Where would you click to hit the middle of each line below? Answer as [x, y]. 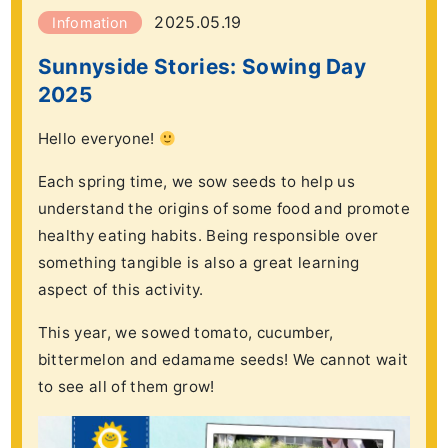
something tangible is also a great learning [198, 263]
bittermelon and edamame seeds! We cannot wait [223, 360]
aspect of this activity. [120, 290]
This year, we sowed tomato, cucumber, [185, 333]
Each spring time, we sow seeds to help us [196, 182]
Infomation [90, 23]
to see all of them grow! [126, 387]
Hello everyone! [98, 139]
